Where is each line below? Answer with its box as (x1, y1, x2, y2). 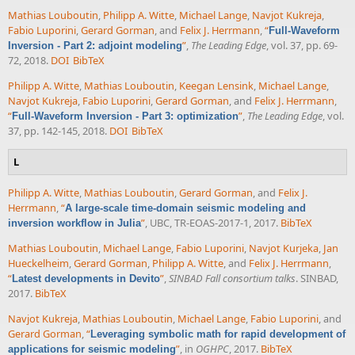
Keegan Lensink (179, 78, 254, 93)
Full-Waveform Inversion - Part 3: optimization (12, 109, 239, 122)
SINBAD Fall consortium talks (169, 271, 296, 286)
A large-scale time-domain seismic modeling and (65, 202, 306, 215)
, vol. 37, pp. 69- (266, 38, 338, 53)
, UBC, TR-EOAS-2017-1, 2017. (145, 216, 278, 231)
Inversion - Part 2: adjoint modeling (8, 40, 182, 52)
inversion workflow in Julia (8, 217, 141, 230)
